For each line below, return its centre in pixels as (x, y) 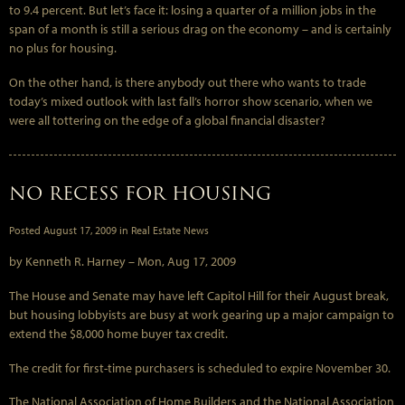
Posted (26, 230)
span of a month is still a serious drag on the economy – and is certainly (200, 29)
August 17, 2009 (80, 230)
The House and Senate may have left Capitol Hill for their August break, (199, 295)
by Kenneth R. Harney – (73, 261)
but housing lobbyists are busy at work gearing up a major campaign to (202, 314)
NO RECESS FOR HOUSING (140, 193)
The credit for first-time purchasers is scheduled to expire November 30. (200, 367)
